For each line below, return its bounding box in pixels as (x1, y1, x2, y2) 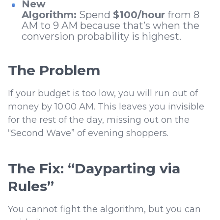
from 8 (165, 9, 199, 21)
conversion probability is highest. (22, 30, 184, 43)
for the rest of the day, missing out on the (8, 114, 190, 126)
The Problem (8, 62, 100, 79)
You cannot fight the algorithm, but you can (8, 204, 201, 215)
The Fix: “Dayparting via (8, 160, 180, 177)
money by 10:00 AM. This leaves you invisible (8, 101, 204, 112)
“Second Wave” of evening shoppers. (8, 128, 171, 139)
